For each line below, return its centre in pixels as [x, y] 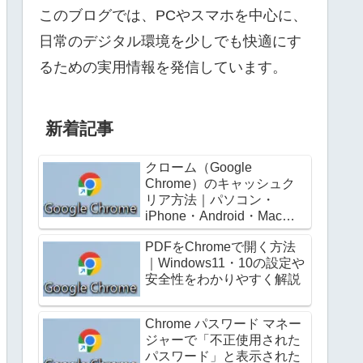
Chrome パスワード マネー [223, 324]
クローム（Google [199, 167]
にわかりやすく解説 [203, 232]
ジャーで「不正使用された [223, 340]
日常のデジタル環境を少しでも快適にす [170, 42]
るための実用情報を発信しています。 [163, 68]
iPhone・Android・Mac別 [220, 216]
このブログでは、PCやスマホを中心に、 [173, 16]
